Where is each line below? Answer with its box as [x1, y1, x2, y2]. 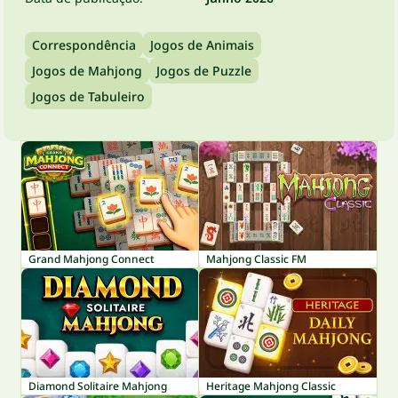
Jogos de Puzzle [156, 62, 251, 79]
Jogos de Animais [150, 36, 254, 53]
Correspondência [32, 36, 136, 53]
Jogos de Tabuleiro [32, 88, 145, 105]
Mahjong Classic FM [206, 251, 306, 267]
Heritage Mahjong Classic [206, 378, 336, 394]
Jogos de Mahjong [32, 62, 142, 79]
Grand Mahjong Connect [28, 251, 155, 267]
